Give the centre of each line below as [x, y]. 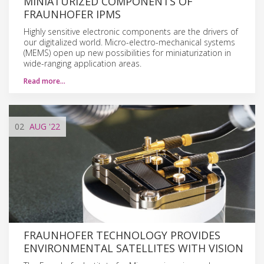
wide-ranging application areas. [82, 63]
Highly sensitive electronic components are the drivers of [131, 31]
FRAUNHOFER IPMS [72, 14]
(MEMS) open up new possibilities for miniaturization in [127, 52]
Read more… [44, 81]
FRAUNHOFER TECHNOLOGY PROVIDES [122, 235]
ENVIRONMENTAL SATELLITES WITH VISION [133, 248]
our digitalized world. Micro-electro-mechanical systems [129, 42]
